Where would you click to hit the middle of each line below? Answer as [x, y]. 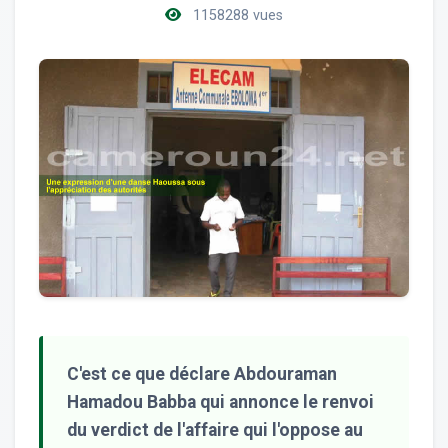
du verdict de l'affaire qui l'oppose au [215, 429]
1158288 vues [235, 16]
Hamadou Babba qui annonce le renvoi [220, 401]
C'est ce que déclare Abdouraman [202, 373]
